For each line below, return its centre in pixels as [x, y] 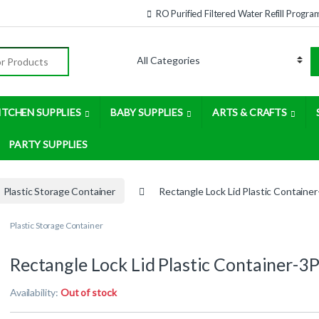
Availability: [36, 293]
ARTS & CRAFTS [250, 113]
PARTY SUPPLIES [48, 145]
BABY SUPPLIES [146, 113]
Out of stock [89, 293]
